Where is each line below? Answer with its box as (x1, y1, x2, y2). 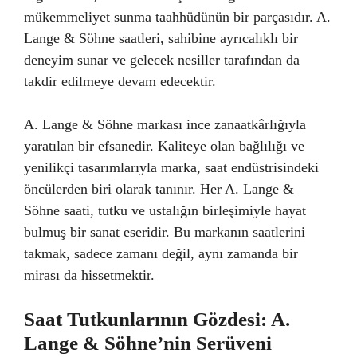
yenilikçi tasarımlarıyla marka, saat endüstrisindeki (24, 159, 319, 176)
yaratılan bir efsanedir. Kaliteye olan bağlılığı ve (24, 138, 304, 155)
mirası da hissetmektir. (24, 267, 155, 284)
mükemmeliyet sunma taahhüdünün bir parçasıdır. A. (24, 9, 331, 25)
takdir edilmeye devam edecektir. (24, 73, 216, 90)
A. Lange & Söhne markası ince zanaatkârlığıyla (24, 116, 306, 133)
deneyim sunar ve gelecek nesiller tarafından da (24, 52, 300, 69)
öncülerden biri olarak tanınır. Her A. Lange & (24, 181, 294, 198)
